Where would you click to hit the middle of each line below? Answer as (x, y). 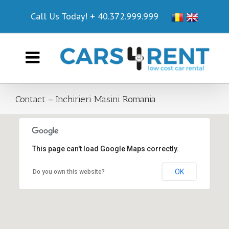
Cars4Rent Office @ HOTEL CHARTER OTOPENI (118, 156)
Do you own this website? (68, 172)
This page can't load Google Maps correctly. (105, 149)
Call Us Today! (60, 16)
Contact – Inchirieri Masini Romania (86, 99)
